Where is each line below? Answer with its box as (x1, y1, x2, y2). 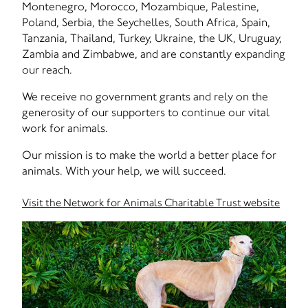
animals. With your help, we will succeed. (22, 164, 226, 177)
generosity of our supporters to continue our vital (22, 105, 269, 119)
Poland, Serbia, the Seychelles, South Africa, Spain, (22, 15, 270, 29)
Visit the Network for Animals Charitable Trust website (22, 196, 280, 209)
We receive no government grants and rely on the (22, 89, 268, 103)
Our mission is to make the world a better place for (22, 148, 276, 162)
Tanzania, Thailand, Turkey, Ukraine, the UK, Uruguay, (22, 31, 282, 45)
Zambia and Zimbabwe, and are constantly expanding (22, 47, 285, 60)
